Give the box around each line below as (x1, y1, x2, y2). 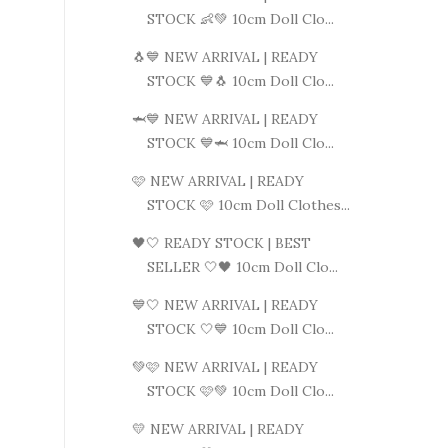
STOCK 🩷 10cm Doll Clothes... (146, 195, 350, 214)
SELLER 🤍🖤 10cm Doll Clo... (146, 257, 338, 276)
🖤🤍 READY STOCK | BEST (131, 233, 311, 252)
